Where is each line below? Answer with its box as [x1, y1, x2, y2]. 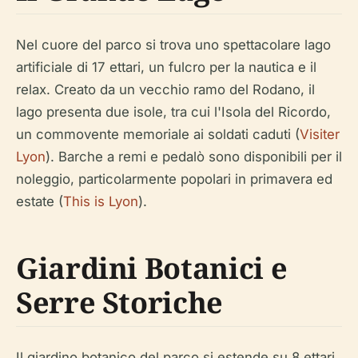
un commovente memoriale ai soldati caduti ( [16, 125, 300, 142]
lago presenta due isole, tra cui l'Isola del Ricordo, [16, 103, 331, 120]
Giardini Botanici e [16, 248, 288, 288]
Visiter [300, 125, 340, 142]
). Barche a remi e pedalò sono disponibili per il [46, 148, 342, 165]
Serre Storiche [16, 282, 223, 322]
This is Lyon [63, 193, 138, 209]
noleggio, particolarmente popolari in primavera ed [16, 170, 332, 187]
